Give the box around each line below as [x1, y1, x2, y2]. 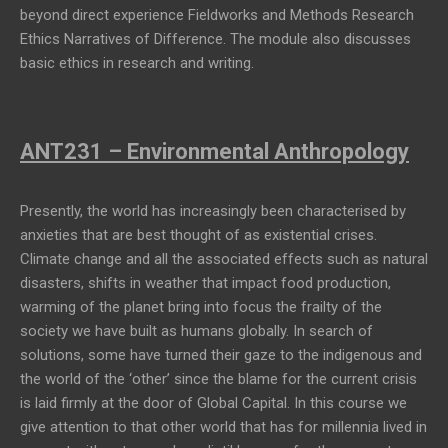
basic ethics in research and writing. [20, 54, 254, 73]
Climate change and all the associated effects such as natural [20, 249, 428, 268]
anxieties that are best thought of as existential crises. [20, 225, 377, 244]
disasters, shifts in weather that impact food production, [20, 273, 391, 292]
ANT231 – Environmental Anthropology [20, 138, 409, 164]
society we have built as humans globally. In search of [20, 321, 373, 340]
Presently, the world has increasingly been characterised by [20, 201, 406, 220]
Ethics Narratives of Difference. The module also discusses [20, 30, 411, 49]
